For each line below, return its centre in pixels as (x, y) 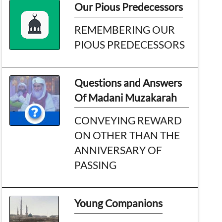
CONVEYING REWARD (128, 120)
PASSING (96, 165)
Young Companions (119, 203)
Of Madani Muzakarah (126, 97)
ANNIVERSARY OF (118, 150)
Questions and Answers (128, 82)
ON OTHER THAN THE (127, 135)
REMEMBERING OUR (125, 29)
